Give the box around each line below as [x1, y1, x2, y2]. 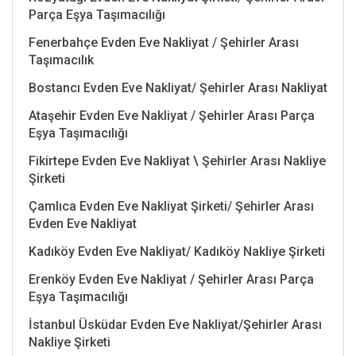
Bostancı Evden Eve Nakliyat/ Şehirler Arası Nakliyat [29, 79, 327, 95]
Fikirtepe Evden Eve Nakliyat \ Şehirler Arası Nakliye [29, 153, 326, 168]
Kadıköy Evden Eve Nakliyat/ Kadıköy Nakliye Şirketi [29, 243, 325, 259]
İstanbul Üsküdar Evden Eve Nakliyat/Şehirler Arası [29, 316, 322, 332]
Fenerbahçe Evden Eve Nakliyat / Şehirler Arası [29, 34, 299, 50]
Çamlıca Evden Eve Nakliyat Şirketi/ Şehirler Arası [29, 198, 314, 214]
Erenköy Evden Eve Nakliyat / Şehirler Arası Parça [29, 271, 314, 287]
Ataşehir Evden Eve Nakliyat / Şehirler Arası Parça [29, 107, 315, 123]
